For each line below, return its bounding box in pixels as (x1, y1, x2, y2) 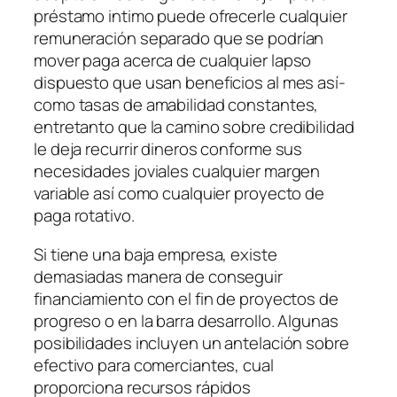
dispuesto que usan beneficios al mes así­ (34, 71, 346, 95)
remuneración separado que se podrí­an (34, 27, 324, 51)
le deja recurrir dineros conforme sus (34, 137, 303, 161)
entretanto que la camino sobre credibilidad (34, 115, 354, 139)
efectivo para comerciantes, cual (34, 353, 274, 377)
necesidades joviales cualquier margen (34, 160, 321, 183)
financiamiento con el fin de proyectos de (34, 286, 339, 310)
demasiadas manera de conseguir (34, 264, 283, 288)
